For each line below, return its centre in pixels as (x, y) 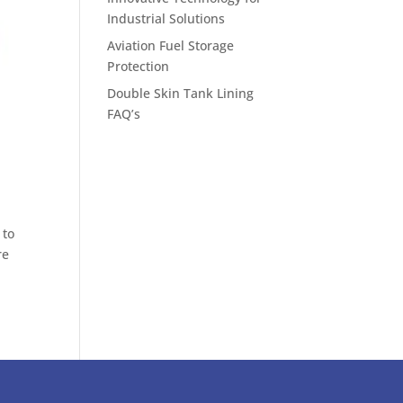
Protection (139, 66)
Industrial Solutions (166, 18)
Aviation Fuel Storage (171, 45)
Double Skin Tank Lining (181, 93)
